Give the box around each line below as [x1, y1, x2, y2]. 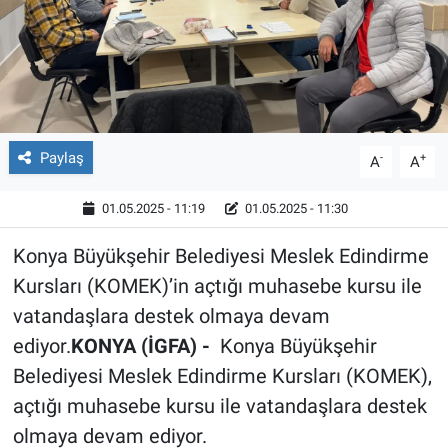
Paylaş [39, 148, 84, 167]
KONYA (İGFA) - [70, 333, 220, 358]
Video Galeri [53, 77, 153, 97]
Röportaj [53, 26, 124, 46]
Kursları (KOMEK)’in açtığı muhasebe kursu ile [12, 273, 422, 298]
